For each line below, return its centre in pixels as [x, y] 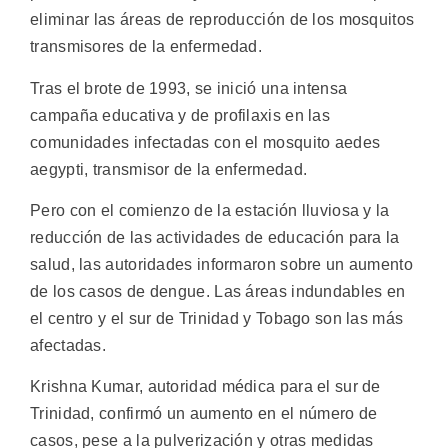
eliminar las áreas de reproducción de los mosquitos [222, 20]
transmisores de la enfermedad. [146, 47]
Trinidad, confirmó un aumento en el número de [204, 414]
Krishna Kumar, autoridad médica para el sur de [205, 387]
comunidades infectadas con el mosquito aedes [205, 142]
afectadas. [68, 345]
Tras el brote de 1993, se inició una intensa [189, 88]
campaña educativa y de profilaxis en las [180, 115]
